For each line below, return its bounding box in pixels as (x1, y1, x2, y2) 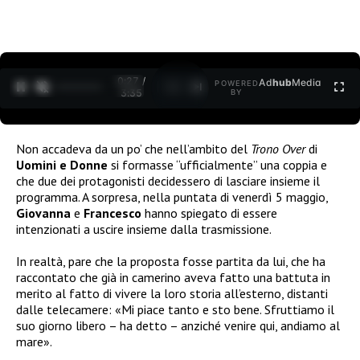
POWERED (215, 79, 260, 88)
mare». (16, 333, 52, 350)
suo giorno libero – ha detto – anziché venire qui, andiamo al (16, 317, 340, 333)
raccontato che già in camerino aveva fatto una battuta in (16, 268, 330, 285)
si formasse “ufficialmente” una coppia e (108, 156, 327, 173)
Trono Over (251, 140, 305, 157)
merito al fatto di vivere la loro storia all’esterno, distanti (16, 284, 328, 301)
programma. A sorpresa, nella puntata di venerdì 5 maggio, (16, 188, 328, 205)
